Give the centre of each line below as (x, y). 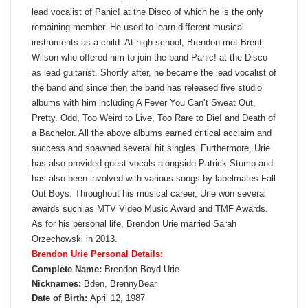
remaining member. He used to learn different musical (138, 27)
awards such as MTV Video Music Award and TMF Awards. (150, 209)
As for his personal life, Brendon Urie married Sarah (134, 224)
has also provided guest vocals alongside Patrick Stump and (152, 164)
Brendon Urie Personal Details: (97, 254)
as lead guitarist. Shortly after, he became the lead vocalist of (154, 73)
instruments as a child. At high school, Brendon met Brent (147, 43)
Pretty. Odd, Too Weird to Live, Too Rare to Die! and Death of (154, 118)
